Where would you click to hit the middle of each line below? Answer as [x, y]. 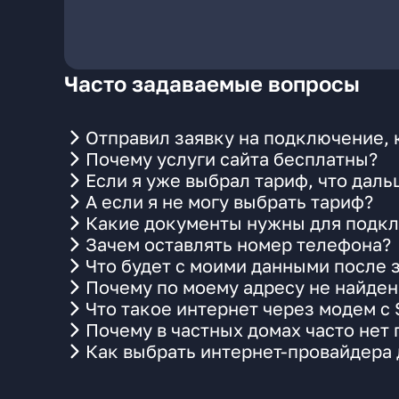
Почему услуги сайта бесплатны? [232, 159]
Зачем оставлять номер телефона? [238, 244]
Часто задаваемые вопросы [212, 83]
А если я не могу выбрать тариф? [229, 201]
